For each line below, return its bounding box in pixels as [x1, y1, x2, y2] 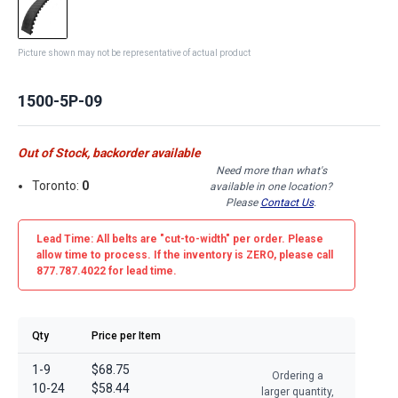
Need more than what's [215, 163, 327, 177]
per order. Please [230, 232, 323, 245]
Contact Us [260, 195, 314, 209]
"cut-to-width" [160, 232, 230, 245]
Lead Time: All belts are [36, 232, 160, 245]
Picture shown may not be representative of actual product [18, 47, 251, 58]
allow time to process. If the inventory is [36, 248, 246, 261]
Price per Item [92, 329, 161, 342]
